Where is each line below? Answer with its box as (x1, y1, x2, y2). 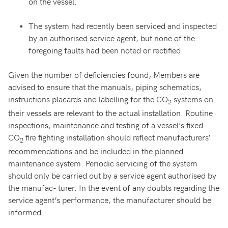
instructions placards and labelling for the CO (8, 93, 168, 104)
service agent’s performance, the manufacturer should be (8, 194, 211, 206)
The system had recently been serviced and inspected (28, 19, 217, 31)
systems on (172, 93, 213, 104)
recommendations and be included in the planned (8, 145, 183, 157)
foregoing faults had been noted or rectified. (28, 44, 183, 55)
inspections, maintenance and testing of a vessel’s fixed (8, 119, 203, 130)
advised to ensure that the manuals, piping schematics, (8, 80, 202, 92)
